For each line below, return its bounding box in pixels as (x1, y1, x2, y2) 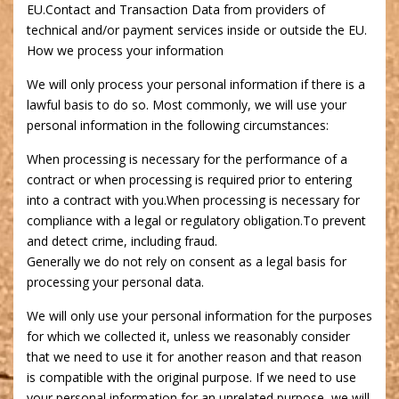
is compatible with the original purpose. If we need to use (27, 369, 356, 387)
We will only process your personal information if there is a (27, 76, 365, 94)
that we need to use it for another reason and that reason (27, 348, 362, 366)
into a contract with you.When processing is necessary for (27, 191, 360, 209)
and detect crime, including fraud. (27, 232, 217, 250)
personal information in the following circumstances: (27, 117, 329, 134)
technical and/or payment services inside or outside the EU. (27, 21, 367, 39)
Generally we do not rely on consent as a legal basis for (27, 253, 346, 271)
